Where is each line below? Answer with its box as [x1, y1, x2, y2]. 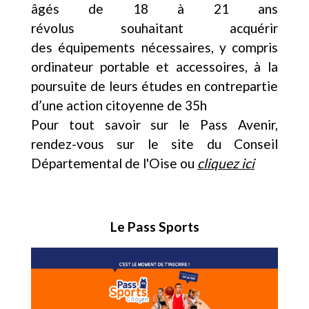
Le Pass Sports [110, 218, 199, 235]
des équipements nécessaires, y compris [31, 39, 278, 55]
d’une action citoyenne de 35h [31, 97, 207, 113]
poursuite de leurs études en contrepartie [31, 77, 278, 94]
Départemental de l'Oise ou [31, 154, 197, 171]
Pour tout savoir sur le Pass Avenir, [31, 116, 278, 132]
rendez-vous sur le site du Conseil [31, 135, 278, 152]
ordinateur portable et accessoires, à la [31, 58, 278, 74]
